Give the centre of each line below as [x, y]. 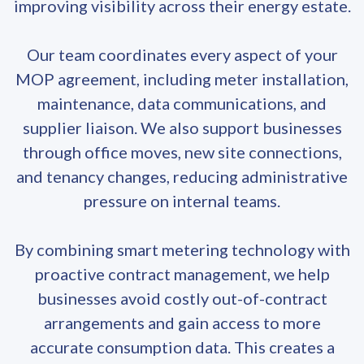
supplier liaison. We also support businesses [182, 128]
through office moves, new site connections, [182, 152]
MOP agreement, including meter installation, [182, 79]
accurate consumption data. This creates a [182, 347]
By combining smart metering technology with [182, 249]
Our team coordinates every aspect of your [182, 54]
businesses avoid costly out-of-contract [182, 298]
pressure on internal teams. [182, 201]
